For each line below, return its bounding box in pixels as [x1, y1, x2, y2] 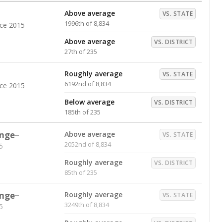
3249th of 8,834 [64, 200, 109, 209]
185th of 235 [64, 108, 101, 116]
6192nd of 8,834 [64, 79, 111, 88]
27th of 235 [64, 47, 97, 56]
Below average [64, 97, 114, 107]
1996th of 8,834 [64, 19, 109, 28]
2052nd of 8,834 [64, 140, 111, 149]
